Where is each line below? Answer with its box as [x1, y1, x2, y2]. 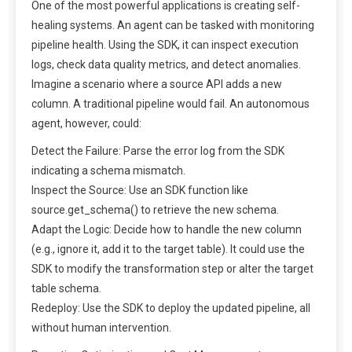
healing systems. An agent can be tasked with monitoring [31, 18, 314, 31]
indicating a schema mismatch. [31, 163, 185, 177]
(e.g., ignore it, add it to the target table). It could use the [31, 242, 305, 255]
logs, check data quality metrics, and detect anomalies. [31, 57, 301, 71]
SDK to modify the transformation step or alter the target [31, 262, 313, 275]
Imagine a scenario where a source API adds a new [31, 77, 282, 90]
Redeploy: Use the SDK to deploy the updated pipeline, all [31, 301, 310, 314]
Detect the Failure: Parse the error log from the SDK [31, 144, 284, 157]
